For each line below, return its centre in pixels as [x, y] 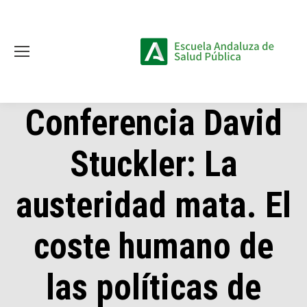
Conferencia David [153, 123]
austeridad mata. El [153, 205]
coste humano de [153, 246]
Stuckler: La [153, 164]
